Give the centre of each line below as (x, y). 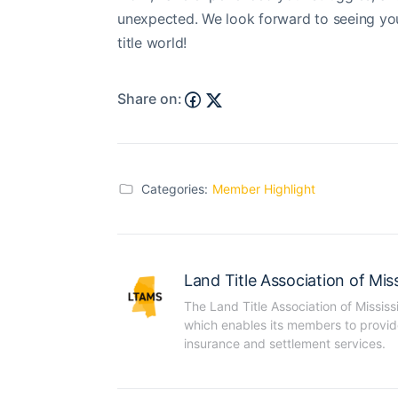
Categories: (175, 188)
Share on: (150, 99)
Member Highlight (264, 188)
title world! (152, 42)
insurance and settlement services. (285, 343)
